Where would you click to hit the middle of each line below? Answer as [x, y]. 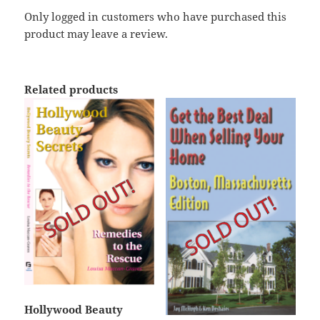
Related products [71, 90]
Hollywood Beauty [74, 310]
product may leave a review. [96, 34]
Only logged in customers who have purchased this [156, 17]
